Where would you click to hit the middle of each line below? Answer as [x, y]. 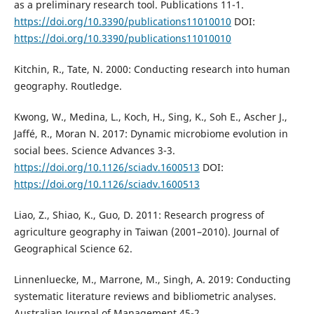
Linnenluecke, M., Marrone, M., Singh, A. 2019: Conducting [152, 280]
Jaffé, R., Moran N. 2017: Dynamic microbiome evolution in [151, 134]
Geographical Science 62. [73, 249]
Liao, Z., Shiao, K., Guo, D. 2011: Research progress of [139, 215]
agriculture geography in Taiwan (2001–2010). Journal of [146, 232]
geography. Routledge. [68, 86]
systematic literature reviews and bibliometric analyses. [145, 296]
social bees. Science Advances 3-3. [94, 151]
